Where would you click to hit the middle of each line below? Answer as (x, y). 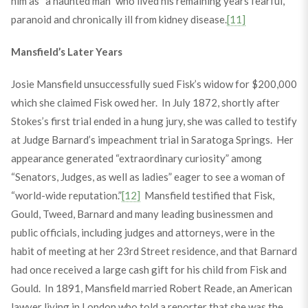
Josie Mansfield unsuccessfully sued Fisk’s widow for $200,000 (154, 84)
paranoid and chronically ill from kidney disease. (119, 19)
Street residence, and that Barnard (218, 251)
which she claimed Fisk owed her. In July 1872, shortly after (145, 102)
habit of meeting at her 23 (70, 251)
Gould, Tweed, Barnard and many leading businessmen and (142, 214)
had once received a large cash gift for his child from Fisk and (148, 269)
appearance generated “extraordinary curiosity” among (136, 158)
